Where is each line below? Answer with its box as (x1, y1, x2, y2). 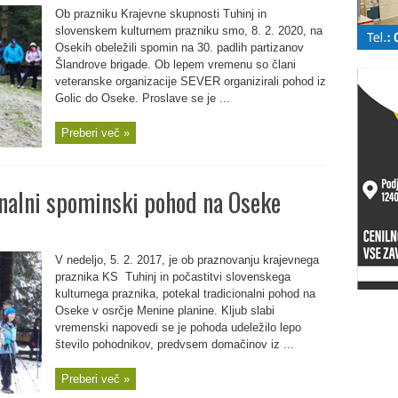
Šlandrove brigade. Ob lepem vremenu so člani (54, 58, 296, 71)
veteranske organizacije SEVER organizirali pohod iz (54, 75, 326, 88)
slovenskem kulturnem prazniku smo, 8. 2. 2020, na (54, 24, 322, 37)
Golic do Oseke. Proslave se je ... (54, 92, 230, 105)
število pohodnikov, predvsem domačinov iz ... (54, 338, 294, 351)
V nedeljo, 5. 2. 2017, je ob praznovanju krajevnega (54, 253, 319, 267)
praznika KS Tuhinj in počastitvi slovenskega (54, 270, 291, 283)
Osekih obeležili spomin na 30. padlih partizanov (54, 41, 304, 54)
